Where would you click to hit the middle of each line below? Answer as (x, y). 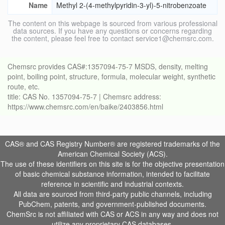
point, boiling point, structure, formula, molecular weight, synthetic (111, 77)
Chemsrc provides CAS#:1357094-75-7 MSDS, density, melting (108, 67)
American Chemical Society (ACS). (113, 154)
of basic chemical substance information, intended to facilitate (113, 174)
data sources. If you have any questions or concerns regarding (113, 31)
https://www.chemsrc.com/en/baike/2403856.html (85, 107)
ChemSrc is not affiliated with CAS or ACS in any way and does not (113, 214)
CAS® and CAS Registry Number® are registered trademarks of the (113, 144)
